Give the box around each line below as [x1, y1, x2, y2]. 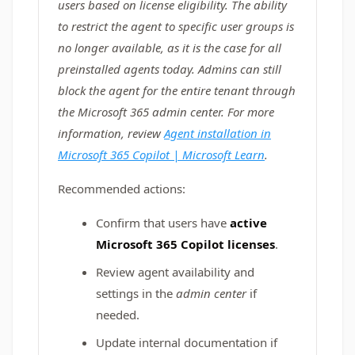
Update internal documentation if [96, 334, 277, 350]
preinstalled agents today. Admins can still [58, 61, 281, 77]
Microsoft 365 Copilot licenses [96, 236, 275, 252]
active [230, 215, 267, 231]
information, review [58, 125, 164, 141]
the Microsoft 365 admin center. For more [58, 104, 274, 120]
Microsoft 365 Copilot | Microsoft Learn [58, 147, 265, 162]
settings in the [96, 285, 173, 301]
